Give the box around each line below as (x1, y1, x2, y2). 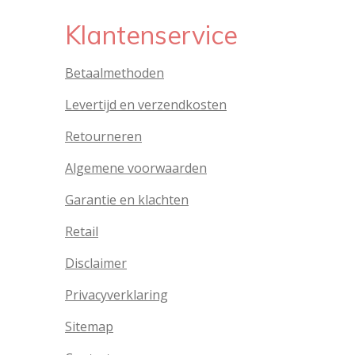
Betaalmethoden (65, 64, 164, 82)
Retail (65, 223, 98, 241)
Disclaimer (65, 254, 127, 273)
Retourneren (65, 128, 142, 146)
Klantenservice (65, 19, 238, 52)
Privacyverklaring (65, 286, 168, 304)
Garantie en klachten (65, 191, 189, 209)
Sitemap (65, 318, 113, 336)
